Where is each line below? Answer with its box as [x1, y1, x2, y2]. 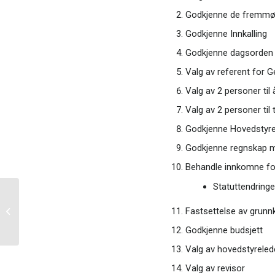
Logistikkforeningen [21, 207, 93, 216]
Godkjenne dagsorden [185, 47, 273, 58]
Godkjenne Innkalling [185, 28, 267, 39]
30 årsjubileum [21, 194, 73, 203]
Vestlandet [21, 220, 60, 229]
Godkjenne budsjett [185, 224, 263, 236]
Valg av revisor [185, 262, 245, 274]
